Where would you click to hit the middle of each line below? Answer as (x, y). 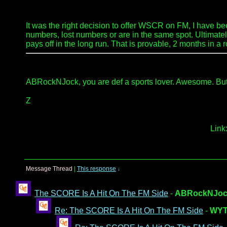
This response (97, 169)
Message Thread (49, 169)
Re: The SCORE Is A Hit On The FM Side (129, 211)
